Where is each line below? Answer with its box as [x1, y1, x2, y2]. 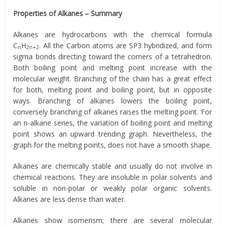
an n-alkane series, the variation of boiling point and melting [13, 118, 212, 128]
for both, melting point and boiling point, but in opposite [13, 84, 212, 94]
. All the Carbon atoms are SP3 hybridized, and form [39, 40, 212, 50]
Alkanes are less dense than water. [13, 194, 126, 204]
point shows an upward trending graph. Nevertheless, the [13, 129, 212, 139]
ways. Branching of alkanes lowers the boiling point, [13, 95, 212, 105]
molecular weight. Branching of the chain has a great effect [13, 73, 212, 83]
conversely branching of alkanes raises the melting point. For [13, 106, 212, 117]
